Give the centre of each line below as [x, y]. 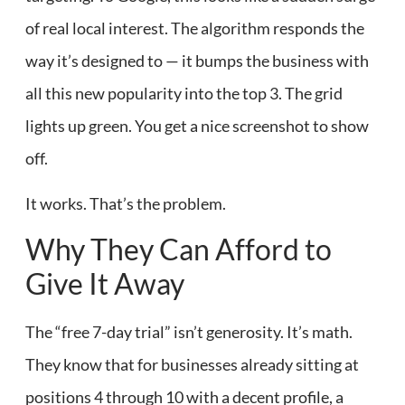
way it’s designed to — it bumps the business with [197, 60]
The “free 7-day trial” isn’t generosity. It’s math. [189, 332]
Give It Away [105, 284]
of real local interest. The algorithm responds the [195, 28]
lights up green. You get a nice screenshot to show [197, 125]
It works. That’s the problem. [126, 203]
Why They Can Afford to [179, 250]
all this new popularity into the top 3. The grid [184, 93]
